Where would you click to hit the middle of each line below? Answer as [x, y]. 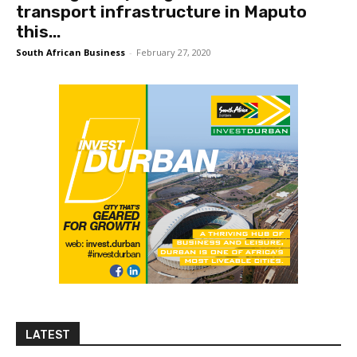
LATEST [48, 335]
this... [38, 32]
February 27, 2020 [174, 53]
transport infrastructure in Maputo [161, 12]
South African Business [71, 53]
